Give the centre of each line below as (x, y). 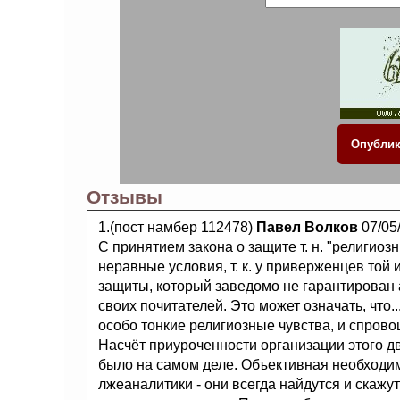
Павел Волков (307, 227)
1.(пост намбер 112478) (177, 227)
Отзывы (125, 197)
